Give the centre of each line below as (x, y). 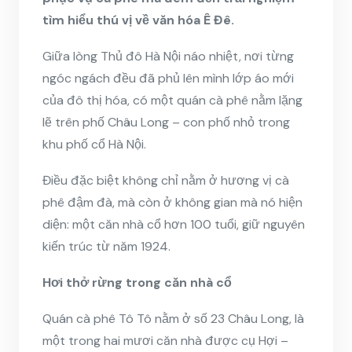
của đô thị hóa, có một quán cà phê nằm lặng (172, 100)
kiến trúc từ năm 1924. (106, 246)
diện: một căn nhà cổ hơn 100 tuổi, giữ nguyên (174, 224)
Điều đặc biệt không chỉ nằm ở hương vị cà (166, 180)
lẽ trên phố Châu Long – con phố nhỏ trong (166, 122)
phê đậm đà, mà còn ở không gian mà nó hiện (172, 202)
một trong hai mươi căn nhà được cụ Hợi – (165, 340)
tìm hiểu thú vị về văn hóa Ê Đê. (138, 20)
